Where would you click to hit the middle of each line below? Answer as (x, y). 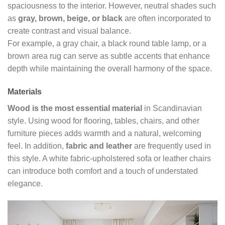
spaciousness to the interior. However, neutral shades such (112, 6)
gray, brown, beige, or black (70, 19)
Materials (25, 92)
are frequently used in (172, 146)
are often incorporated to (167, 19)
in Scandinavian (172, 108)
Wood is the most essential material (75, 108)
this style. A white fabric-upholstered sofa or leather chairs (109, 159)
